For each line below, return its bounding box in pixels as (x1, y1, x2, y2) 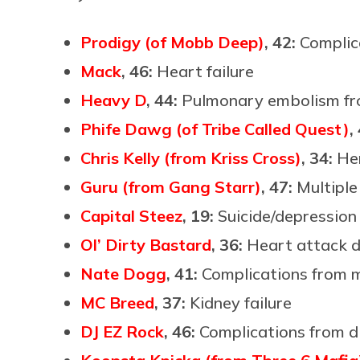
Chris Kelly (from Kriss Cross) (80, 147, 301, 168)
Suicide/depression (218, 205, 357, 226)
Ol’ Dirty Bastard (80, 234, 211, 255)
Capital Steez (80, 205, 182, 226)
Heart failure (157, 60, 254, 81)
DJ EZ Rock (80, 321, 164, 342)
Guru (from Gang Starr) (80, 176, 261, 197)
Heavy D (80, 89, 146, 110)
